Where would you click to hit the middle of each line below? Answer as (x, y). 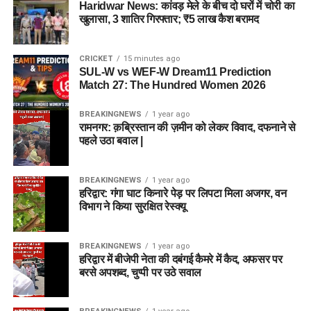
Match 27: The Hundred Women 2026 (172, 85)
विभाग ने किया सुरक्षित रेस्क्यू (132, 207)
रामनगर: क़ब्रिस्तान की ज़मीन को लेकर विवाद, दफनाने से (187, 127)
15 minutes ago (151, 58)
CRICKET (96, 58)
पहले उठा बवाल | (111, 140)
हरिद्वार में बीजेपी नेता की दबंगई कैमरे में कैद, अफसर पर (180, 259)
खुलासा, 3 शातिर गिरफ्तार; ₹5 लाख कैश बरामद (169, 19)
